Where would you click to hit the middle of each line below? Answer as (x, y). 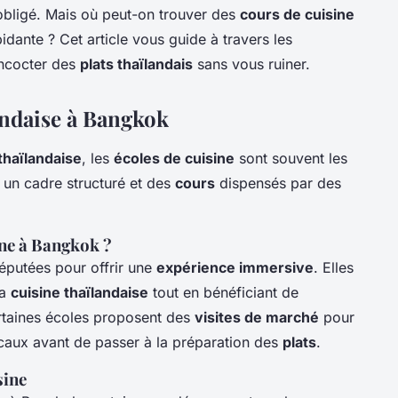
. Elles (334, 267)
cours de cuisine (297, 14)
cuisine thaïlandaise (80, 292)
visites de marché (257, 317)
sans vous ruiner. (251, 64)
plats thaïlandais (136, 64)
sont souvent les (291, 158)
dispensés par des (278, 183)
